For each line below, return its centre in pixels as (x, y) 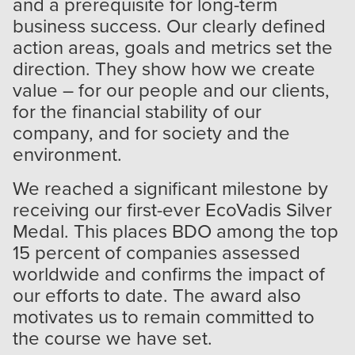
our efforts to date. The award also (157, 294)
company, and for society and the (151, 132)
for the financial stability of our (137, 111)
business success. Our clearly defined (169, 25)
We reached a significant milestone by (170, 187)
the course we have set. (115, 337)
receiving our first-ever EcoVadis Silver (172, 209)
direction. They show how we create (164, 68)
